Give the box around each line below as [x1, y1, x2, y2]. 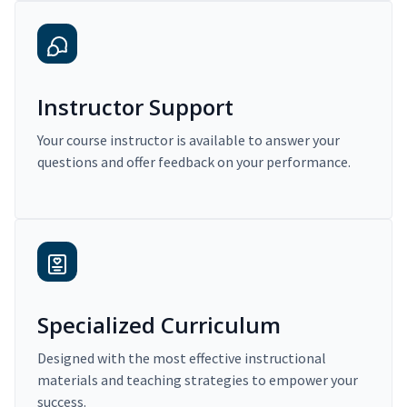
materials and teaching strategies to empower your [37, 371, 358, 390]
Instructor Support [37, 92, 233, 123]
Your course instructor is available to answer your [37, 131, 340, 150]
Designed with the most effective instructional [37, 349, 326, 368]
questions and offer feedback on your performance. [37, 153, 351, 172]
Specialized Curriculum [37, 310, 281, 341]
